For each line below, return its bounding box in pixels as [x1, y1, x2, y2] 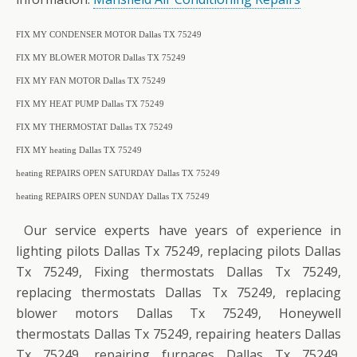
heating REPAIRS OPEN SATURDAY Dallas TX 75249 [16, 168, 220, 178]
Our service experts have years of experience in [16, 221, 341, 239]
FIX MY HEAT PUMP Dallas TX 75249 [16, 99, 164, 108]
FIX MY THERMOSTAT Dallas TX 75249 [16, 122, 173, 131]
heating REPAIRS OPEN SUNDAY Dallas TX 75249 [16, 191, 210, 201]
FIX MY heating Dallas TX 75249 [16, 145, 142, 155]
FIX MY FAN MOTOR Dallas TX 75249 [16, 76, 166, 85]
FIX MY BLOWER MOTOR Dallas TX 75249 [16, 53, 186, 62]
